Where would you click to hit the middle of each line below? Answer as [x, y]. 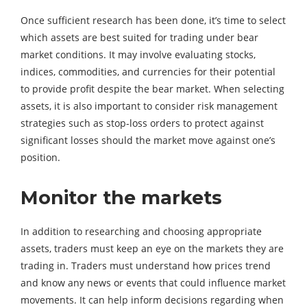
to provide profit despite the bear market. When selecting [152, 89]
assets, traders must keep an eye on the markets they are [152, 249]
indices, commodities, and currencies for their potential [148, 72]
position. [40, 158]
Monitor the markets [121, 198]
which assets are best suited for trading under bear [139, 38]
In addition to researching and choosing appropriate [141, 232]
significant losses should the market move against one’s [148, 140]
